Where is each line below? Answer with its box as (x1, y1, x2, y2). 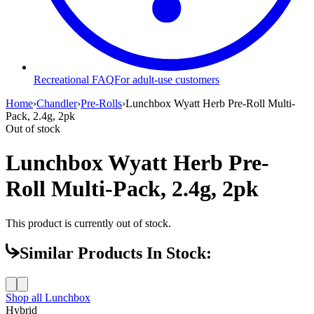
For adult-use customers (114, 73, 219, 86)
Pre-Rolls (81, 97, 122, 109)
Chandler (36, 97, 77, 109)
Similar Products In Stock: (20, 244, 212, 263)
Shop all (6, 292, 45, 304)
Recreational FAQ (34, 73, 114, 86)
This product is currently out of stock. (6, 217, 171, 229)
